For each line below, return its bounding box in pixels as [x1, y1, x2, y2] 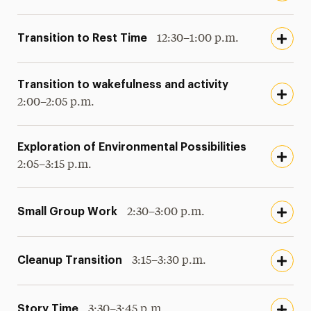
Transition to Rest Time [17, 32, 148, 44]
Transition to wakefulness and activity [17, 79, 229, 90]
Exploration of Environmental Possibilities [17, 142, 247, 153]
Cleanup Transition [17, 254, 123, 266]
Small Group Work [17, 205, 118, 217]
